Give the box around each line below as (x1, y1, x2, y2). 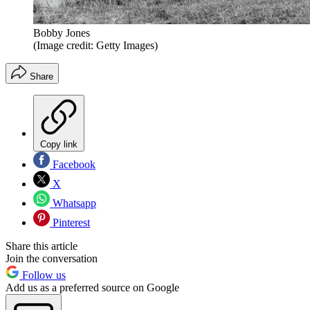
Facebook (50, 158, 95, 171)
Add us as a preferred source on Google (6, 282, 179, 294)
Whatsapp (50, 197, 96, 210)
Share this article (6, 240, 77, 253)
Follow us (19, 269, 66, 282)
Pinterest (50, 217, 90, 229)
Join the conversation (6, 253, 98, 265)
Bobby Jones (33, 27, 90, 39)
